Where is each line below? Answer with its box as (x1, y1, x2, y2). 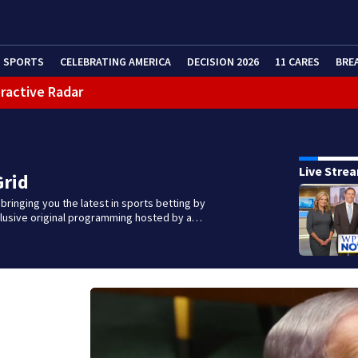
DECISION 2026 (187, 54, 259, 69)
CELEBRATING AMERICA (60, 54, 171, 69)
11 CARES (275, 54, 320, 69)
